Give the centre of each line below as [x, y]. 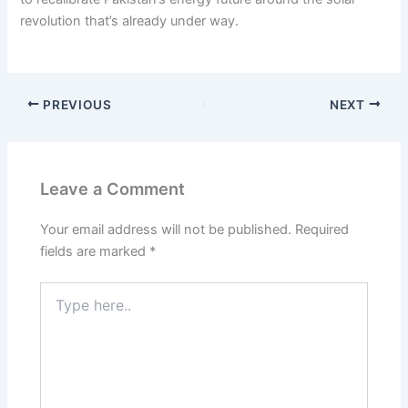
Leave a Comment [113, 189]
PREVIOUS [76, 104]
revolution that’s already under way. [130, 21]
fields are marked [95, 252]
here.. [56, 309]
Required [322, 230]
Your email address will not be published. [166, 230]
